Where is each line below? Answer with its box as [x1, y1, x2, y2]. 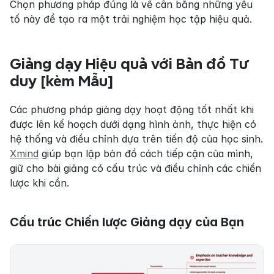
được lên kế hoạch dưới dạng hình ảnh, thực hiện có [10, 117, 256, 130]
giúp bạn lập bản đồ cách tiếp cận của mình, [39, 147, 253, 160]
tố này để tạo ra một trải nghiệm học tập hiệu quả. [10, 12, 252, 25]
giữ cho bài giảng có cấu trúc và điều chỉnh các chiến [10, 161, 261, 174]
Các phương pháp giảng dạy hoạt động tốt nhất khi [10, 103, 254, 116]
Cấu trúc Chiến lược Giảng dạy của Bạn [10, 214, 244, 229]
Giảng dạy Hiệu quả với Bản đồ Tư [10, 56, 250, 72]
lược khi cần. [10, 176, 69, 189]
